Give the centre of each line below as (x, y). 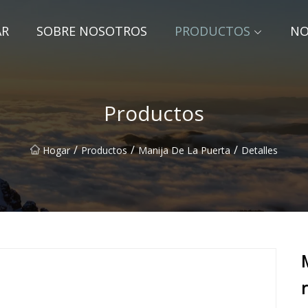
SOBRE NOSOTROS (92, 31)
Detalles (260, 150)
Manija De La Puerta (184, 150)
